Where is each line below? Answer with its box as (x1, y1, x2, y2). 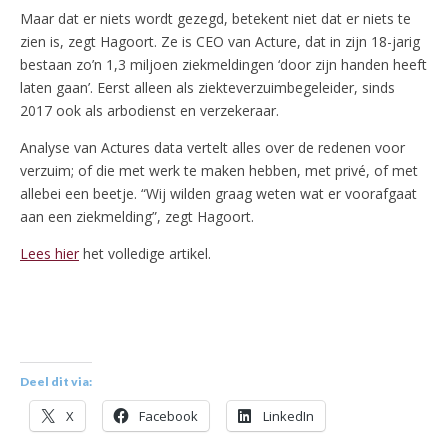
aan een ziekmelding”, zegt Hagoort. (20, 207, 254, 227)
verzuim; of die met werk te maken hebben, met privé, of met (20, 161, 418, 181)
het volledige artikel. (79, 244, 211, 264)
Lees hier (20, 244, 79, 264)
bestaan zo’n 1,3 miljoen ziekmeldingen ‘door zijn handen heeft (20, 55, 427, 75)
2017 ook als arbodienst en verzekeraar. (20, 101, 279, 121)
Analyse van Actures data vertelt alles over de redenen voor (20, 138, 405, 158)
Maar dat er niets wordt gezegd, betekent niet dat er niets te (20, 9, 411, 29)
